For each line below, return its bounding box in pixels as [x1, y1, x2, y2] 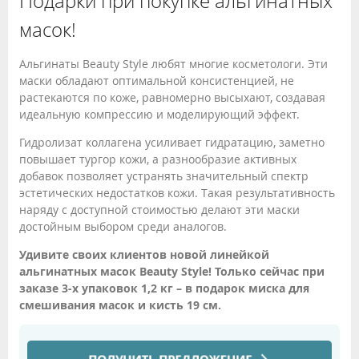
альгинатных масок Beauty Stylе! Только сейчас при [19, 264, 325, 279]
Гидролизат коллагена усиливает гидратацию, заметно [19, 135, 325, 150]
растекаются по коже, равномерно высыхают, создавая [19, 90, 325, 105]
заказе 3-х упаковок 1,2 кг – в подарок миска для [19, 280, 309, 296]
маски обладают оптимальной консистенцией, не [19, 73, 294, 88]
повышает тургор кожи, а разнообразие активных [19, 151, 296, 167]
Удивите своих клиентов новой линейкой [19, 247, 269, 262]
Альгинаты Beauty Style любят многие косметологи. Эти [19, 56, 328, 71]
